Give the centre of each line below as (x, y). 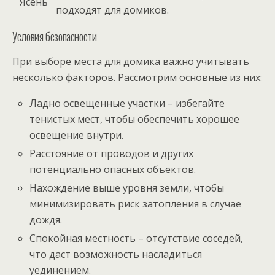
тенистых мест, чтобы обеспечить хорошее (135, 119)
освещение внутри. (77, 135)
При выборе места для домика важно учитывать (131, 61)
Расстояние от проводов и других (112, 153)
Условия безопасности (55, 36)
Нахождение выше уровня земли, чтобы (127, 188)
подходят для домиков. (112, 10)
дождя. (46, 220)
